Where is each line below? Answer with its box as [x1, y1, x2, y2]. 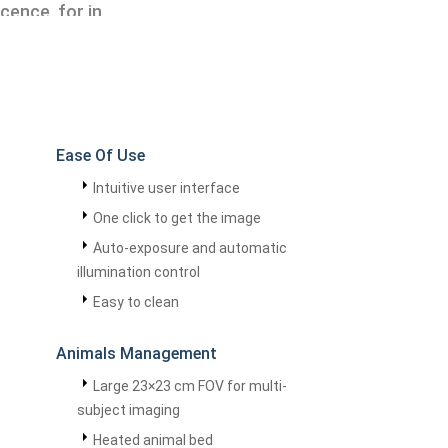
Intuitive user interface [93, 180, 240, 196]
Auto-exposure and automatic [93, 240, 287, 256]
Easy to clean [93, 294, 179, 310]
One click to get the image [93, 210, 261, 226]
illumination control [77, 264, 200, 280]
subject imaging [77, 402, 180, 418]
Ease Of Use [56, 146, 145, 165]
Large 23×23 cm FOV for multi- [93, 378, 287, 394]
